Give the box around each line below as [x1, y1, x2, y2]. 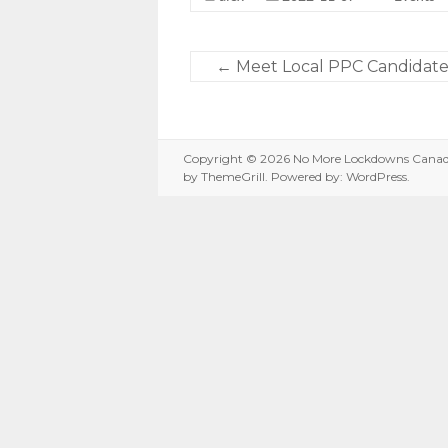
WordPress [346, 168, 407, 184]
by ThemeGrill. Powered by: [183, 168, 346, 184]
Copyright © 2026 [183, 150, 293, 166]
